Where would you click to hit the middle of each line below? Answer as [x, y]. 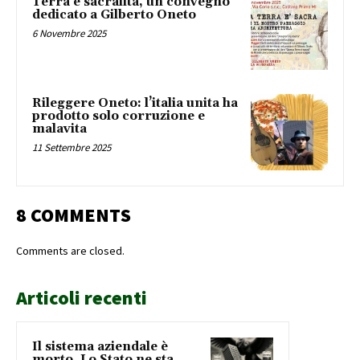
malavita [59, 129]
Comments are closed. [70, 251]
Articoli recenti [82, 298]
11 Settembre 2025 [72, 147]
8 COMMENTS [74, 215]
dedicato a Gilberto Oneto [114, 14]
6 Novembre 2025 [69, 33]
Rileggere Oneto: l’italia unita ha [135, 103]
